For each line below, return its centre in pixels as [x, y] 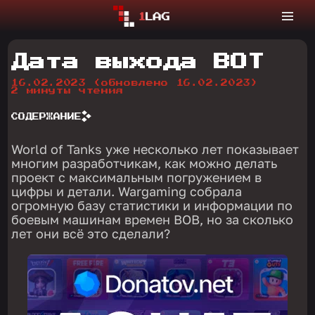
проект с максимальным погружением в [137, 177]
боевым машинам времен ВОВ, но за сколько [153, 219]
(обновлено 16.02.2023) [176, 83]
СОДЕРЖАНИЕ [47, 116]
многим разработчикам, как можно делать [144, 163]
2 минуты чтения [67, 91]
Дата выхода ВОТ [138, 62]
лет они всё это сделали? [91, 233]
